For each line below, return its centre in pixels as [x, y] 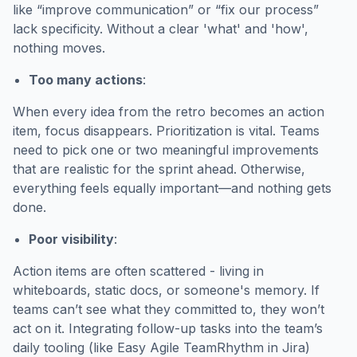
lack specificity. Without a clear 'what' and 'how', [161, 29]
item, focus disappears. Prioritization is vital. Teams [166, 131]
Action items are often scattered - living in [138, 271]
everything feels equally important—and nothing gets [172, 188]
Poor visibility [71, 239]
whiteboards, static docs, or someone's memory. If [166, 290]
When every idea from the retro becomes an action [169, 112]
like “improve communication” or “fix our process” [166, 10]
